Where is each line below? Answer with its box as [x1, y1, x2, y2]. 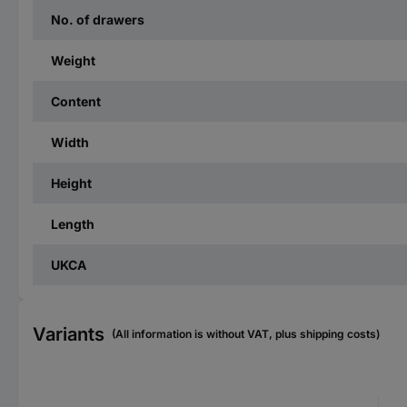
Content [51, 94, 101, 109]
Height [51, 175, 92, 191]
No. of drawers [51, 12, 144, 27]
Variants [33, 323, 104, 345]
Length [51, 216, 94, 232]
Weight [51, 53, 95, 68]
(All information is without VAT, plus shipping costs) [112, 327, 380, 341]
